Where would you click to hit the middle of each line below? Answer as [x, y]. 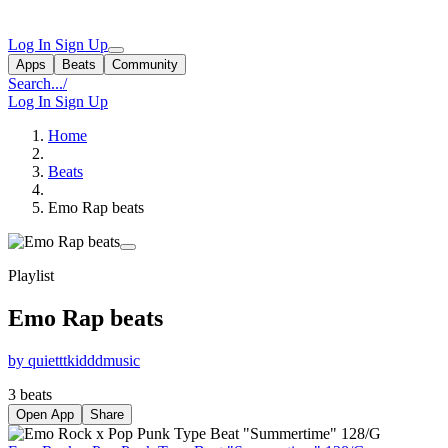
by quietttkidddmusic [74, 360]
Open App [45, 414]
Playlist [31, 275]
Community [145, 64]
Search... [35, 83]
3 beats [30, 394]
